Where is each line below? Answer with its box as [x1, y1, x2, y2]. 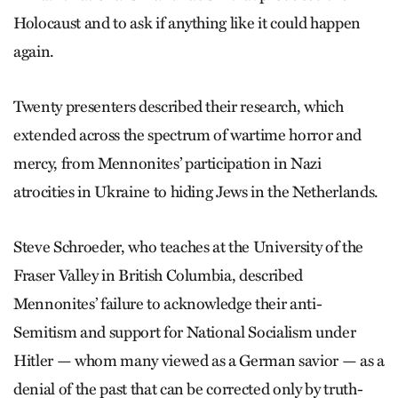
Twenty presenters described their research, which [13, 96, 344, 116]
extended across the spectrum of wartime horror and [13, 124, 362, 145]
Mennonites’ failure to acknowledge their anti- [13, 293, 322, 314]
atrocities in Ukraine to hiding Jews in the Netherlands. [13, 181, 378, 202]
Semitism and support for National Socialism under [13, 322, 356, 342]
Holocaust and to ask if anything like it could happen [13, 12, 361, 33]
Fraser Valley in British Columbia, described [13, 265, 304, 285]
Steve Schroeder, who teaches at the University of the [13, 236, 363, 257]
